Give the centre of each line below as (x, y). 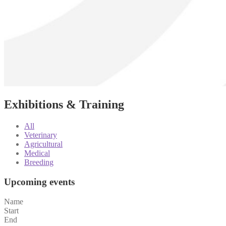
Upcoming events (39, 182)
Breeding (39, 162)
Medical (37, 153)
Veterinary (41, 135)
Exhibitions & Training (64, 105)
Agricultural (43, 144)
